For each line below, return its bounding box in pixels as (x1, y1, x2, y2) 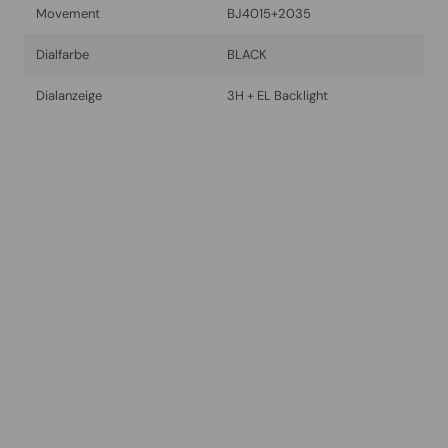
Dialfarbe (36, 46, 89, 64)
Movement (36, 5, 100, 23)
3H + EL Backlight (227, 87, 328, 105)
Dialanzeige (36, 87, 102, 105)
